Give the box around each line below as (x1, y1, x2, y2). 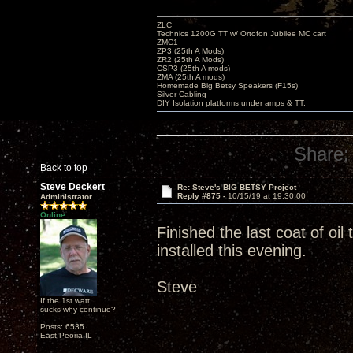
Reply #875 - (176, 191, 228, 200)
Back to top (40, 162, 87, 173)
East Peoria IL (40, 331, 92, 340)
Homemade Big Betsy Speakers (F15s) (157, 81, 298, 90)
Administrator (40, 192, 92, 201)
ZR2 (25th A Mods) (157, 55, 224, 64)
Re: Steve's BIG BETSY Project (176, 183, 296, 191)
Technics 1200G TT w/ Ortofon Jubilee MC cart (157, 29, 326, 38)
